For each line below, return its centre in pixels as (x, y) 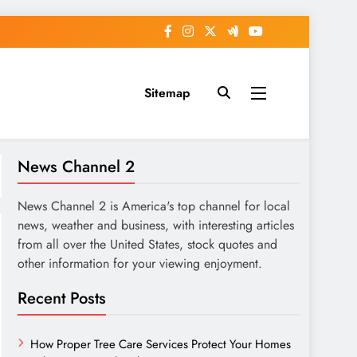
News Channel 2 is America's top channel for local (154, 206)
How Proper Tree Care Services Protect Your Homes (161, 344)
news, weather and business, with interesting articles (156, 225)
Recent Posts (62, 298)
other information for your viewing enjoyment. (140, 263)
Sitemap (167, 93)
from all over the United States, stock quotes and (147, 244)
